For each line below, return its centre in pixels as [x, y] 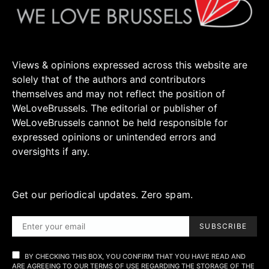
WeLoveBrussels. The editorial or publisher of [115, 108]
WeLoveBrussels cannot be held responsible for [120, 123]
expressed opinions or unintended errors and [114, 137]
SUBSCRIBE [223, 226]
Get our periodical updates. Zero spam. [102, 195]
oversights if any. [51, 152]
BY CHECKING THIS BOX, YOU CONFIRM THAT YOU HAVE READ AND [135, 257]
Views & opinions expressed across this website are [130, 65]
